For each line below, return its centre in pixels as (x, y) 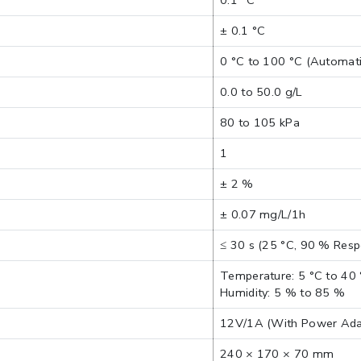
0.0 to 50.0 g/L (261, 92)
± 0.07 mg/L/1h (263, 214)
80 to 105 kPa (260, 122)
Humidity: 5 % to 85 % (283, 293)
